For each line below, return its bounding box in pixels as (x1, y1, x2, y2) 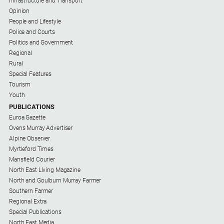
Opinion (9, 7, 30, 15)
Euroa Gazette (9, 114, 45, 121)
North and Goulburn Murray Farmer (9, 177, 101, 184)
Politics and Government (9, 39, 73, 46)
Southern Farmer (9, 187, 53, 195)
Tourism (9, 81, 31, 88)
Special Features (9, 70, 52, 78)
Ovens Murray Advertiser (9, 124, 73, 132)
